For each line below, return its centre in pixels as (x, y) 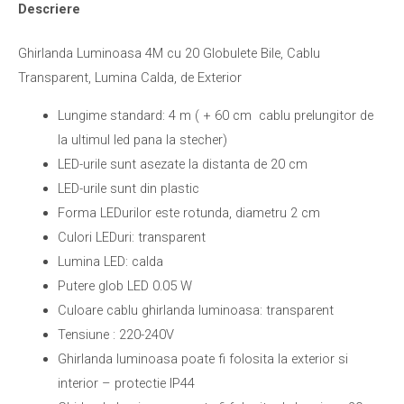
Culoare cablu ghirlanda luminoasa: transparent (195, 310)
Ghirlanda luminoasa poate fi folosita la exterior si (202, 358)
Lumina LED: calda (110, 261)
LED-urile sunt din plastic (128, 188)
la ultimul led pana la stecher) (142, 139)
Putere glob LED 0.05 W (124, 285)
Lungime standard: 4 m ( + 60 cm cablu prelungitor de (215, 115)
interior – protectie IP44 (126, 383)
